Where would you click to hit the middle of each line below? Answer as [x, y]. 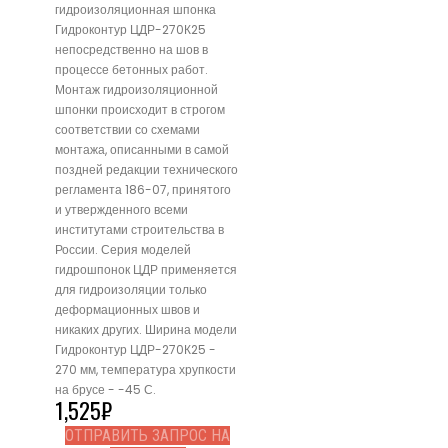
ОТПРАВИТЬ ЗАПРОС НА [147, 435]
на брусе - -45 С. [105, 389]
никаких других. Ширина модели [146, 329]
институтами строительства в [139, 229]
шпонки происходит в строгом [140, 109]
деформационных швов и [127, 309]
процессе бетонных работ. [131, 69]
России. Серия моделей [123, 249]
